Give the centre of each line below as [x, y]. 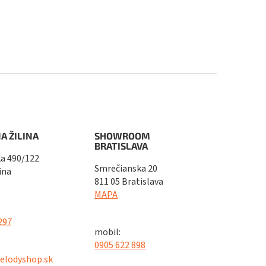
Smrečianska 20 [126, 168]
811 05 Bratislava [129, 181]
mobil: [108, 232]
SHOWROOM [123, 135]
